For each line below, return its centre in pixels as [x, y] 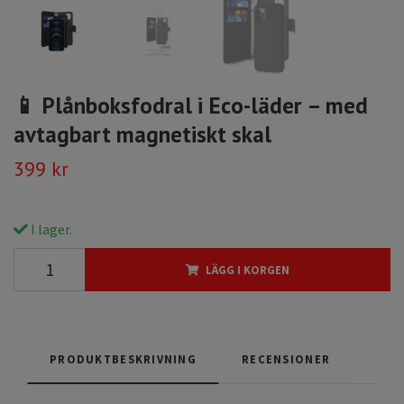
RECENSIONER [286, 359]
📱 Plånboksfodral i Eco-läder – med [191, 106]
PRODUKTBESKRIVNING [124, 359]
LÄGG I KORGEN [248, 270]
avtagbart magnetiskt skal [142, 134]
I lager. [50, 230]
